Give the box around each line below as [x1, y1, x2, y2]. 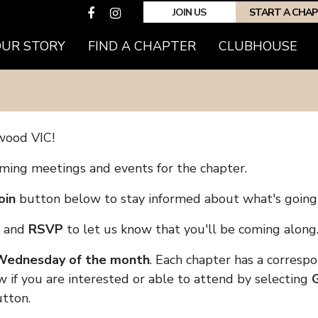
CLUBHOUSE [218, 37, 297, 55]
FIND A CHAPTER [87, 37, 196, 55]
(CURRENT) [194, 36, 266, 54]
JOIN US [172, 5, 207, 19]
